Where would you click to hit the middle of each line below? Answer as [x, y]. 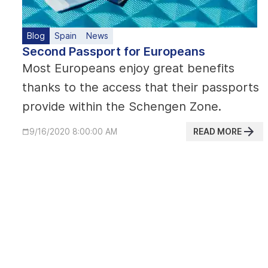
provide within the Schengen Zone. [122, 106]
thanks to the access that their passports [141, 87]
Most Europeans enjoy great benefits [128, 68]
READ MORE [218, 131]
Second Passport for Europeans [114, 51]
